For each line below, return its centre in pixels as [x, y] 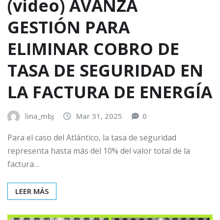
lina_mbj [40, 116]
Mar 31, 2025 [99, 116]
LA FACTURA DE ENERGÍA [110, 92]
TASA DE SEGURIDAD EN [105, 70]
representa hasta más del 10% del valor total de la [99, 151]
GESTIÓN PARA [69, 27]
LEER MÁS [32, 191]
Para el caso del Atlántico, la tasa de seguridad [92, 137]
